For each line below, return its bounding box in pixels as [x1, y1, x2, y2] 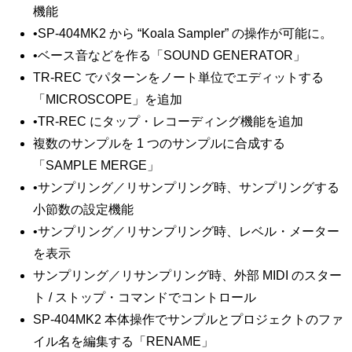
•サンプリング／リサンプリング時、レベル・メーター [33, 224, 339, 238]
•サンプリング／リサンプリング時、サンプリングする [33, 180, 339, 194]
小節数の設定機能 [33, 202, 134, 216]
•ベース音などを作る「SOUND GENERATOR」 [33, 48, 306, 62]
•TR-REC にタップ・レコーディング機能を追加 [33, 114, 303, 128]
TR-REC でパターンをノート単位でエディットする [33, 70, 324, 84]
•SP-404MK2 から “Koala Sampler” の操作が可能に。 [33, 26, 332, 40]
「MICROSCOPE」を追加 [33, 92, 182, 106]
